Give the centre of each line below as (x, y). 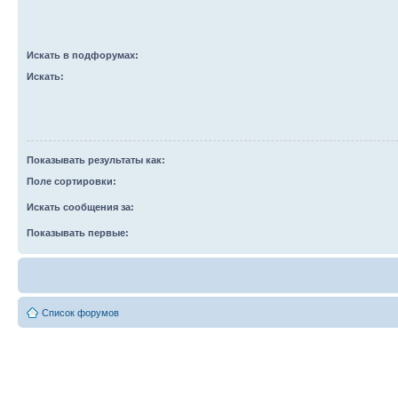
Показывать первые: (78, 233)
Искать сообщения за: (80, 207)
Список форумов (80, 313)
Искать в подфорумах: (83, 55)
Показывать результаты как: (96, 160)
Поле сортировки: (72, 181)
